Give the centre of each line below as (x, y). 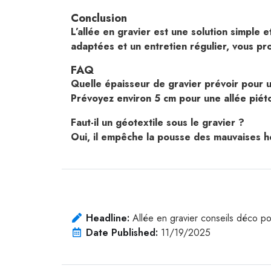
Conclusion (99, 18)
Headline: (108, 218)
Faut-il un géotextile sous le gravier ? (158, 123)
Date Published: (122, 233)
